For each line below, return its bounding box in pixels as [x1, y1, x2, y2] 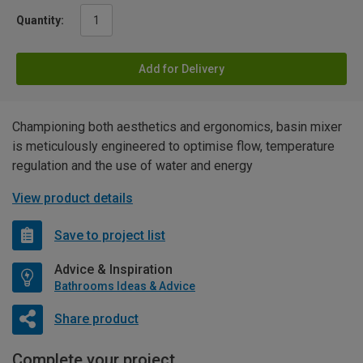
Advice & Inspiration [54, 262, 173, 278]
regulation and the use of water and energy [12, 158, 253, 174]
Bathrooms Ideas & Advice [54, 280, 195, 293]
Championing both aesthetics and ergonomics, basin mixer [12, 119, 342, 135]
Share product [53, 310, 139, 327]
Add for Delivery [139, 62, 224, 76]
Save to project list [54, 227, 165, 243]
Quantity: [16, 14, 64, 28]
